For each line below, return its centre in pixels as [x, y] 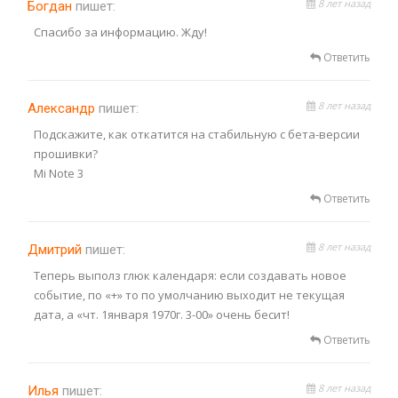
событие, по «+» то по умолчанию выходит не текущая [189, 295]
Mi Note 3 [59, 174]
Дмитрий [56, 250]
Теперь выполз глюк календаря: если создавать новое [190, 276]
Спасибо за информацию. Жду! [120, 32]
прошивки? [66, 154]
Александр [63, 109]
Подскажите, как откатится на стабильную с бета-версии [197, 135]
